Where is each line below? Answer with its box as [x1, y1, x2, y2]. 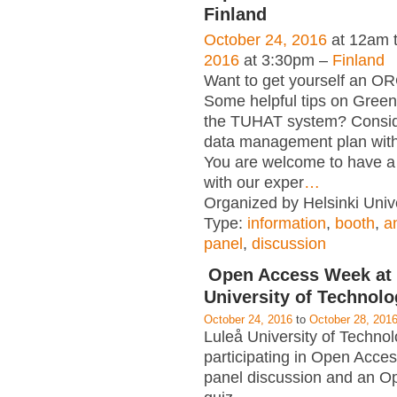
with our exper [204, 173, 304, 191]
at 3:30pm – [239, 51, 332, 69]
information [247, 214, 326, 232]
